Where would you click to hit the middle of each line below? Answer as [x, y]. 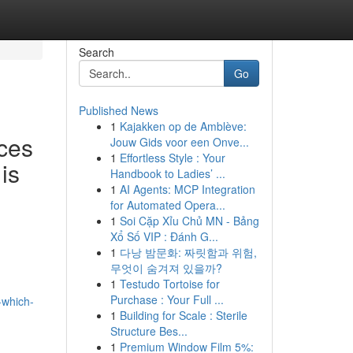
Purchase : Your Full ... [167, 299]
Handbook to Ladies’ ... [167, 173]
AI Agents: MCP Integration [187, 189]
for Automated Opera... [167, 205]
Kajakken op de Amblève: [183, 126]
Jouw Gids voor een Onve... [179, 142]
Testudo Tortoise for [169, 284]
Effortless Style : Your [172, 158]
